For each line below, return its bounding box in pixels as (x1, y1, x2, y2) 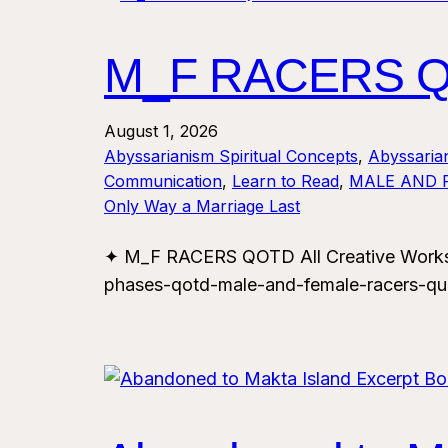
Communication (104, 171, 222, 192)
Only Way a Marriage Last (104, 196, 300, 217)
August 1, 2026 (104, 121, 218, 142)
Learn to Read (232, 171, 339, 192)
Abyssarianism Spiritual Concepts (104, 146, 358, 167)
